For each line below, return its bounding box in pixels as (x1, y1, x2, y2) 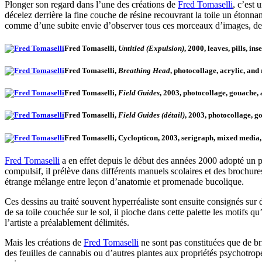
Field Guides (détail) (118, 111, 185, 120)
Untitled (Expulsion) (118, 43, 184, 53)
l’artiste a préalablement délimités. (5, 217, 129, 227)
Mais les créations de (5, 237, 84, 247)
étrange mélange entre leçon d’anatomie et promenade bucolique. (5, 176, 244, 187)
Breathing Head (116, 66, 170, 75)
